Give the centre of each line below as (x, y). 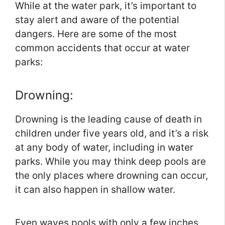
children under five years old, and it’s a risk (112, 134)
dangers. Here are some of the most (96, 34)
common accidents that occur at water (102, 48)
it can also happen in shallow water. (95, 190)
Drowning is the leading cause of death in (108, 120)
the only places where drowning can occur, (111, 176)
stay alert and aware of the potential (97, 20)
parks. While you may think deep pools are (110, 162)
